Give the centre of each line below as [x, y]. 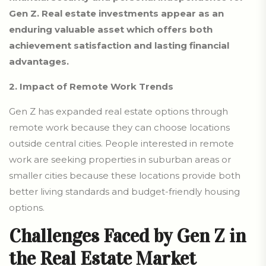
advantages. [39, 62]
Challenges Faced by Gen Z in [127, 236]
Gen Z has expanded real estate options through [118, 112]
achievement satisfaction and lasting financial [119, 46]
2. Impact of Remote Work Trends [91, 87]
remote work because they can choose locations [119, 128]
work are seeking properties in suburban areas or [120, 160]
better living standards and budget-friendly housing [124, 192]
